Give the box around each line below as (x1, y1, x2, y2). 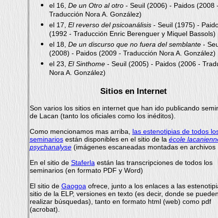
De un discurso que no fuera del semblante (68, 40, 201, 48)
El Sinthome (68, 60, 105, 68)
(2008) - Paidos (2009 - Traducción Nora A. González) (49, 49, 216, 58)
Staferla (71, 159, 95, 166)
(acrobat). (29, 205, 60, 213)
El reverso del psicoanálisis (68, 21, 151, 29)
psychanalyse (29, 143, 72, 151)
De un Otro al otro (68, 1, 124, 9)
